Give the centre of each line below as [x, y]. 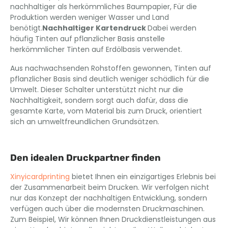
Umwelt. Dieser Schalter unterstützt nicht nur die [97, 89]
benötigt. [26, 28]
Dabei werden [172, 28]
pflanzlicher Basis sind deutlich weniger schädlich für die [110, 79]
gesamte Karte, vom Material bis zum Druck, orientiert [106, 111]
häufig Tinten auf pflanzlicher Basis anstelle [88, 38]
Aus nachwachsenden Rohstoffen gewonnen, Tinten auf [111, 68]
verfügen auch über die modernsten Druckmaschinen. [107, 208]
